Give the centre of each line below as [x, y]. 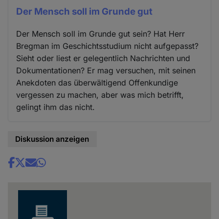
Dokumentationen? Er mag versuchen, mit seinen [106, 70]
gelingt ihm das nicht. [56, 107]
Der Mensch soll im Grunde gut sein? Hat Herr [101, 33]
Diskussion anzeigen [52, 139]
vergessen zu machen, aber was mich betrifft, [100, 95]
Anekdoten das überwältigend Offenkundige [97, 82]
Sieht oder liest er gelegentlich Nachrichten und [103, 58]
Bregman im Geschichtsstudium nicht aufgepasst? [108, 46]
